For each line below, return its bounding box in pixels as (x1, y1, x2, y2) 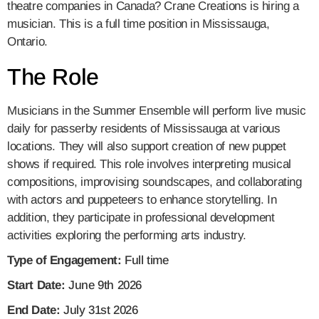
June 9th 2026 (65, 278, 142, 293)
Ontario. (7, 35, 48, 49)
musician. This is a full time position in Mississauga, (7, 17, 270, 31)
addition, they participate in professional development (7, 211, 275, 225)
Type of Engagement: (7, 253, 122, 268)
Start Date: (7, 278, 66, 293)
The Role (7, 64, 105, 90)
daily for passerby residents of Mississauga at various (7, 122, 281, 136)
